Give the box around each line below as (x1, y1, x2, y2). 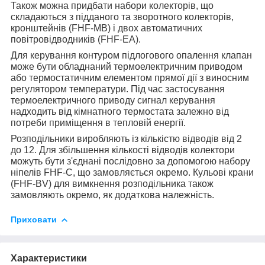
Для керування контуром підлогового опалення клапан (11, 50, 252, 60)
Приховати (11, 214, 57, 224)
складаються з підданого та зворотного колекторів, (11, 11, 234, 22)
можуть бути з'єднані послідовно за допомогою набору (11, 156, 250, 166)
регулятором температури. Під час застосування (11, 83, 225, 94)
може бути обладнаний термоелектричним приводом (11, 61, 243, 72)
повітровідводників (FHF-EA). (11, 34, 141, 44)
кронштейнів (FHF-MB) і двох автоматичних (11, 22, 202, 33)
